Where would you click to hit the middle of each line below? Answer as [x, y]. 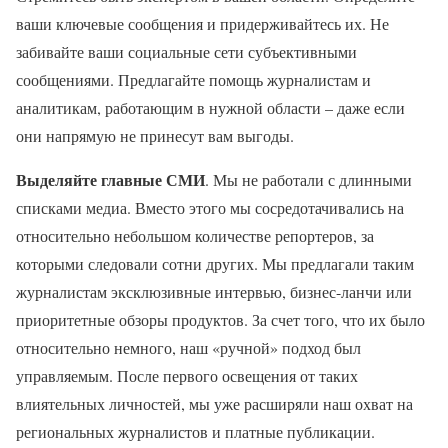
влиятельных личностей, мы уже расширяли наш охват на [214, 403]
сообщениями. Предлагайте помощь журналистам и [193, 79]
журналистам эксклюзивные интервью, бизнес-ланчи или [214, 291]
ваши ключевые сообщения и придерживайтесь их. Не [202, 23]
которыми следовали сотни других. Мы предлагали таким [215, 263]
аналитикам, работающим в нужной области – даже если [210, 107]
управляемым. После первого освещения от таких [187, 375]
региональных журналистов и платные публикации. [195, 431]
